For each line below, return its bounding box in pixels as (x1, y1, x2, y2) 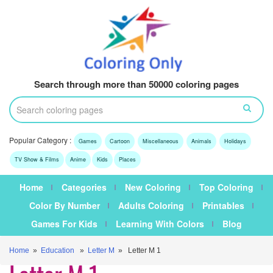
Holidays (224, 137, 246, 146)
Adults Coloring (118, 199, 184, 212)
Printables (202, 199, 244, 212)
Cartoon (110, 137, 130, 146)
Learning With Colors (116, 218, 204, 230)
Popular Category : (9, 135, 73, 146)
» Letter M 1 (115, 246, 161, 255)
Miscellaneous (143, 137, 179, 146)
